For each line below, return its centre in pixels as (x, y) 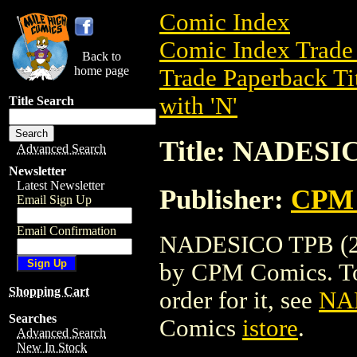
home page (102, 71)
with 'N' (198, 106)
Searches (33, 318)
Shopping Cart (49, 291)
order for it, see (239, 300)
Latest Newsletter (61, 185)
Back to (102, 56)
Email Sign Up (54, 200)
